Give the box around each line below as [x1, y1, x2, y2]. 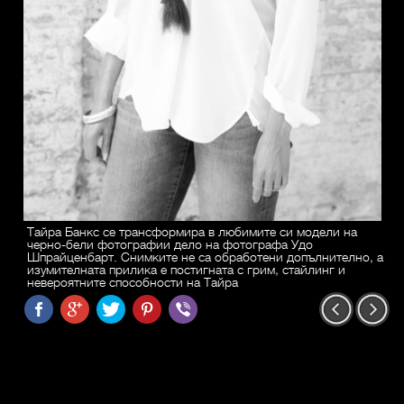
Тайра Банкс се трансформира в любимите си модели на [27, 223, 357, 240]
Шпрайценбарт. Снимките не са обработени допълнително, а [27, 248, 383, 265]
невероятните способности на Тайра [27, 273, 238, 290]
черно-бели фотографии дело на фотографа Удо [27, 235, 313, 252]
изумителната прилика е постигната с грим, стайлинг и [27, 261, 345, 278]
